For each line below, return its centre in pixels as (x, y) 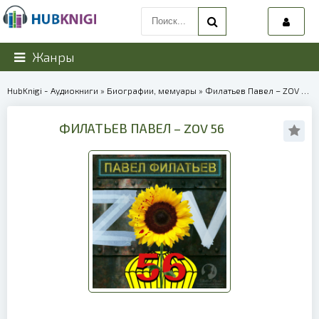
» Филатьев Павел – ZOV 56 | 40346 (249, 90)
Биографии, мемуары (152, 90)
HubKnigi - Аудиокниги (53, 90)
